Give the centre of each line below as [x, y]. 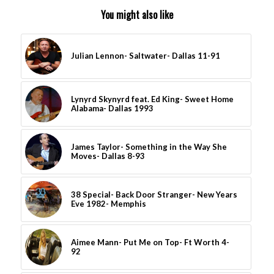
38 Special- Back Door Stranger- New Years [154, 195]
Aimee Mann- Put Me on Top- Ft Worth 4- [150, 243]
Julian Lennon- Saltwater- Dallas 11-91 [145, 56]
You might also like [137, 15]
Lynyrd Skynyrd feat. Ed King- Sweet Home [152, 99]
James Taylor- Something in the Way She [149, 147]
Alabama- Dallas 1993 [112, 109]
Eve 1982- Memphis [108, 204]
